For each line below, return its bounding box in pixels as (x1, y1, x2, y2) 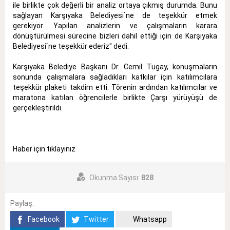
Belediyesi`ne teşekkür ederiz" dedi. (13, 42, 129, 51)
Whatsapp (131, 215, 167, 224)
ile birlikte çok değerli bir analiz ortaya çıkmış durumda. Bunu (13, 1, 217, 10)
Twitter (82, 215, 109, 224)
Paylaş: (10, 199, 34, 208)
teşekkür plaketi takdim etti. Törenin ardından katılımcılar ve (13, 83, 217, 92)
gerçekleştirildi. (13, 104, 63, 112)
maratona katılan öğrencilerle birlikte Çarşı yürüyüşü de (13, 93, 217, 102)
